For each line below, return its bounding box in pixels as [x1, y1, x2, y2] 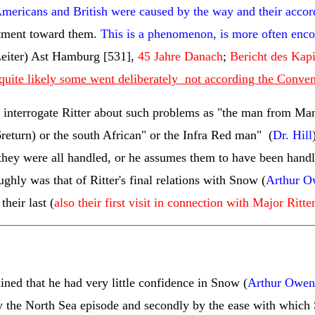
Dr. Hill [273, 128, 312, 142]
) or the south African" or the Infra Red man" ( [32, 128, 273, 142]
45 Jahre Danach [138, 49, 223, 63]
